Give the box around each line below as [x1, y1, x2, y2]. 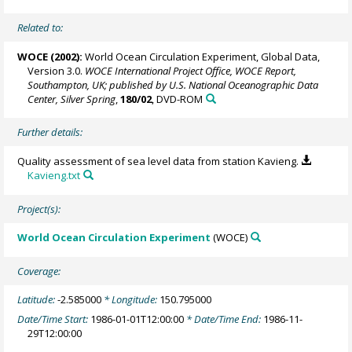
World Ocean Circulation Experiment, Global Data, [82, 49, 321, 64]
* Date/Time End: [184, 311, 264, 326]
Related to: [17, 20, 64, 35]
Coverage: [17, 263, 61, 278]
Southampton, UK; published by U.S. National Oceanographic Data [27, 77, 319, 92]
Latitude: [17, 292, 58, 307]
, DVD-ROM [152, 91, 203, 106]
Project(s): [17, 202, 61, 217]
